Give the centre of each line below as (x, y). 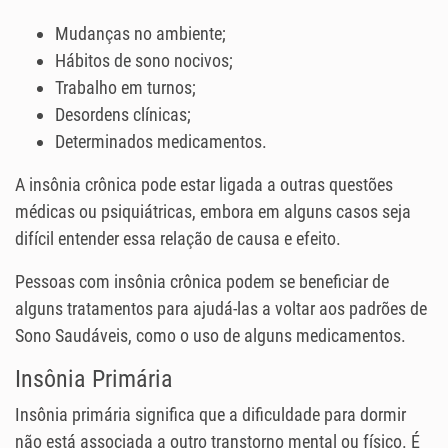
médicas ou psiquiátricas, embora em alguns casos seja (213, 212)
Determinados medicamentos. (161, 142)
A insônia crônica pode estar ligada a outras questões (204, 185)
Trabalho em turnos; (125, 88)
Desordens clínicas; (123, 115)
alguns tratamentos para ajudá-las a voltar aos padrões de (221, 309)
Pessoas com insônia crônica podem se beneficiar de (202, 282)
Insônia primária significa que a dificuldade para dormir (210, 415)
